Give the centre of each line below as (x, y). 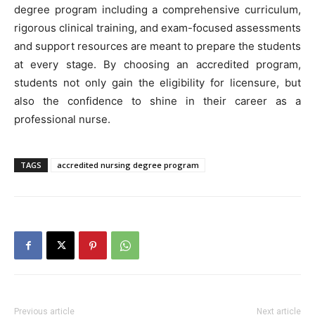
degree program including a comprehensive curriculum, (157, 10)
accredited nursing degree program (128, 165)
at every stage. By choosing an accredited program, (157, 65)
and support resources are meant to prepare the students (157, 46)
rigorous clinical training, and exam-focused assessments (157, 28)
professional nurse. (62, 120)
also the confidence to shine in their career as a (157, 101)
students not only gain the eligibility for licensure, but (157, 83)
